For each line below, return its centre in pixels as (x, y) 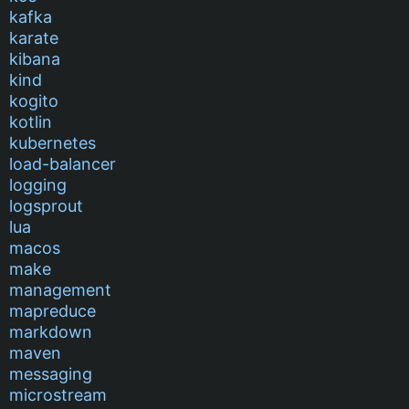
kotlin (31, 121)
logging (38, 184)
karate (34, 37)
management (60, 289)
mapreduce (52, 310)
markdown (51, 331)
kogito (34, 100)
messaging (51, 373)
